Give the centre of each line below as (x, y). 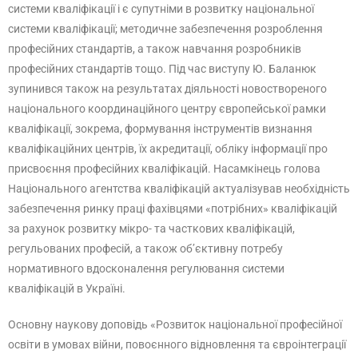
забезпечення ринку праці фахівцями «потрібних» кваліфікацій (173, 209)
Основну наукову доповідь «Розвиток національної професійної (175, 324)
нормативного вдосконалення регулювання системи (146, 268)
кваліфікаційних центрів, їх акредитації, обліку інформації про (168, 149)
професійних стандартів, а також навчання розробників (155, 49)
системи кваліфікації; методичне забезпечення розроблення (165, 29)
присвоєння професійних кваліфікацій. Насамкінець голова (164, 169)
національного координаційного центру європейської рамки (167, 109)
